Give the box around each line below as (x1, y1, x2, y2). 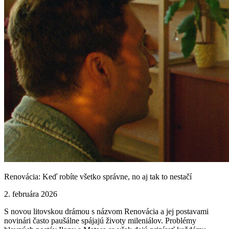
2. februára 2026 (4, 190, 57, 198)
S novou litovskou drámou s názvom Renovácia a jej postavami (4, 207, 209, 216)
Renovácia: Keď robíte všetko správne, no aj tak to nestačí (4, 172, 192, 181)
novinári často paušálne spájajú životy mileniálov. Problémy (4, 216, 196, 225)
